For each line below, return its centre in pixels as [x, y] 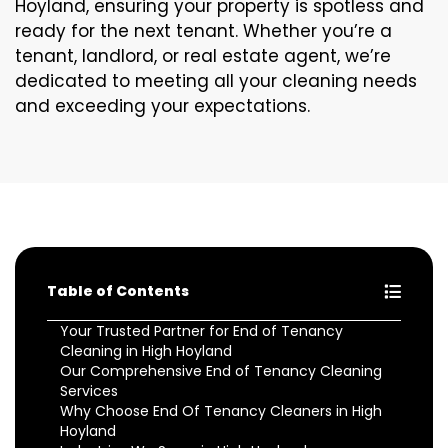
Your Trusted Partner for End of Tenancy [201, 331]
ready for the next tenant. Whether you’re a [203, 31]
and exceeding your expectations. [162, 106]
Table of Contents [118, 291]
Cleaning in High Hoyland [146, 351]
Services [89, 391]
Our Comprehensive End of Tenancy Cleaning [221, 371]
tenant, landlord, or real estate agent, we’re [203, 56]
